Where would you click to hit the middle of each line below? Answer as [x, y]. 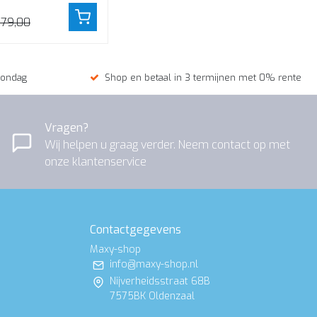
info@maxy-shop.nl [154, 265]
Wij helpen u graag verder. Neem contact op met [167, 144]
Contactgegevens [136, 230]
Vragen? [67, 127]
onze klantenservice [96, 161]
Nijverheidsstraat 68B [160, 282]
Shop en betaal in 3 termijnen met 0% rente [203, 78]
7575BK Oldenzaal [152, 296]
